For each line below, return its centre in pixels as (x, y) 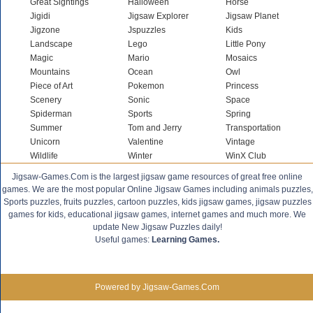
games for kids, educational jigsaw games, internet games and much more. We (157, 214)
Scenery (46, 100)
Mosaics (241, 58)
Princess (242, 86)
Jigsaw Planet (252, 16)
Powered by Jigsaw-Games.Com (157, 287)
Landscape (51, 44)
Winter (140, 156)
